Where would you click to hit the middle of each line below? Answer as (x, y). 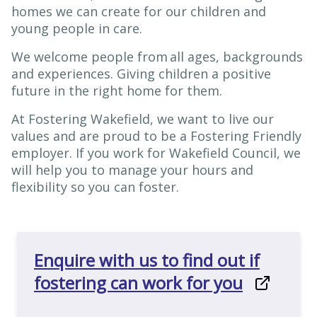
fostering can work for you (138, 283)
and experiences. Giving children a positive (141, 74)
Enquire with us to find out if (147, 260)
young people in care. (79, 28)
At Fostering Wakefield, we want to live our (143, 119)
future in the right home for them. (120, 91)
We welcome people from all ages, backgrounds (157, 57)
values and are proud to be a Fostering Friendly (156, 136)
